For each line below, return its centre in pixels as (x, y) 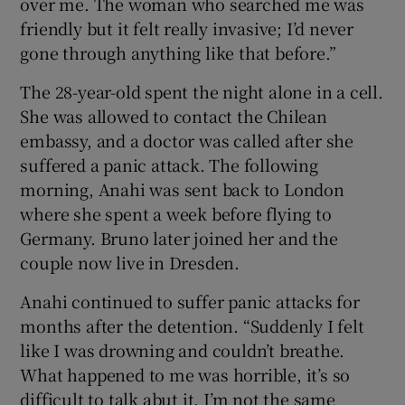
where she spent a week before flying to (176, 213)
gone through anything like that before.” (178, 52)
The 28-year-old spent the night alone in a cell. (202, 91)
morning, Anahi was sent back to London (182, 188)
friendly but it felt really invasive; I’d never (187, 28)
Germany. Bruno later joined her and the (179, 237)
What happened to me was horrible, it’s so (185, 374)
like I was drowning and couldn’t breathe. (183, 349)
